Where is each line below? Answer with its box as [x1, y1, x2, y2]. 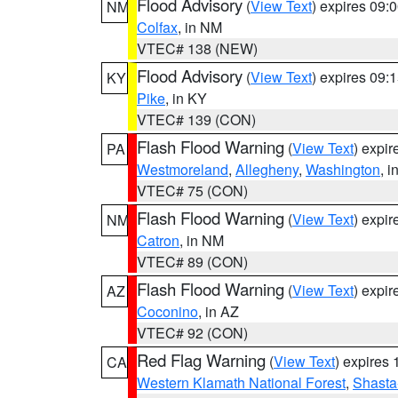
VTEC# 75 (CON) [137, 180, 248, 201]
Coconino [137, 301, 198, 322]
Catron [137, 230, 179, 251]
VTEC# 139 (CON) [137, 109, 256, 130]
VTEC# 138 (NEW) [137, 38, 258, 59]
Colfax [137, 17, 178, 37]
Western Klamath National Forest [137, 372, 346, 393]
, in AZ [198, 301, 239, 322]
